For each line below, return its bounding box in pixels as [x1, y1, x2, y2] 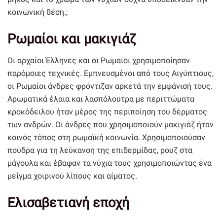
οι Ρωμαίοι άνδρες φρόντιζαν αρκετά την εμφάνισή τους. [7, 81, 213, 91]
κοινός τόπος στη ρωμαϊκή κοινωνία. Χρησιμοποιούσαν [7, 133, 205, 143]
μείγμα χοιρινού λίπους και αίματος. [7, 171, 137, 181]
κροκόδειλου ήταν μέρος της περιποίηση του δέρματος [7, 107, 207, 117]
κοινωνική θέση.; [7, 7, 68, 17]
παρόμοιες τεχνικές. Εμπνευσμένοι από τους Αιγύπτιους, [7, 69, 214, 78]
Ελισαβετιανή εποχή [7, 194, 129, 211]
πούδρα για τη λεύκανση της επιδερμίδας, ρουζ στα [7, 146, 192, 155]
